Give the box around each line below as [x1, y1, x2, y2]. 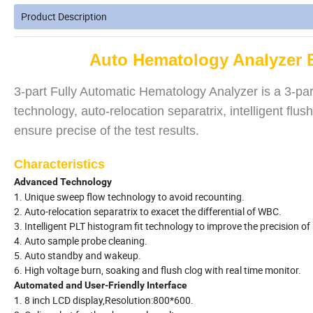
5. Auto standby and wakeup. [14, 249, 141, 263]
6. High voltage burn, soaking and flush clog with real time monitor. [14, 263, 301, 277]
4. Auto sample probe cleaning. [14, 234, 147, 248]
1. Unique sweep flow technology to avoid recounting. [14, 190, 245, 204]
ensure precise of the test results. [14, 124, 199, 138]
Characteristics [14, 157, 105, 172]
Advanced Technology [14, 176, 112, 188]
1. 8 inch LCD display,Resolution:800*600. [14, 293, 194, 307]
